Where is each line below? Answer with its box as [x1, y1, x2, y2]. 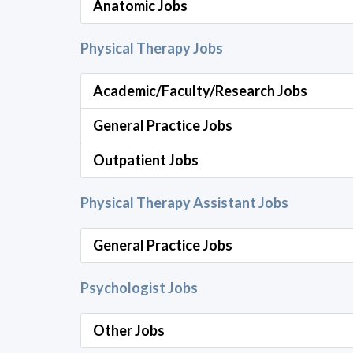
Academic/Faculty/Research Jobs [93, 82, 307, 99]
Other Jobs [93, 321, 165, 339]
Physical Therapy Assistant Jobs [80, 194, 288, 211]
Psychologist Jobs [80, 279, 198, 296]
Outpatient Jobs [93, 151, 199, 169]
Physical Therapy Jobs [80, 39, 223, 57]
